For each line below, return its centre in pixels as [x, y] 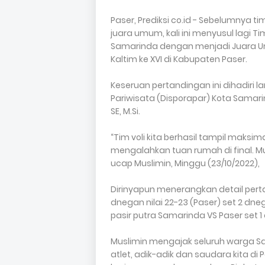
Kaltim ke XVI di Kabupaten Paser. [179, 59]
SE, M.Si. [125, 112]
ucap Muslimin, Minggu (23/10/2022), [185, 164]
